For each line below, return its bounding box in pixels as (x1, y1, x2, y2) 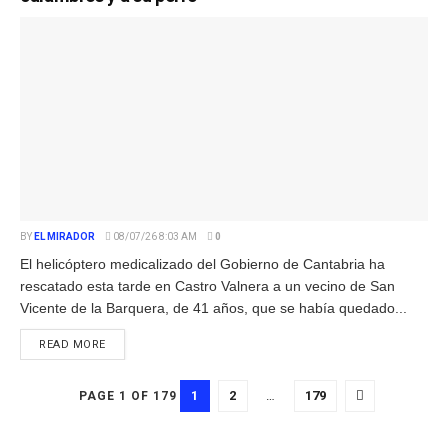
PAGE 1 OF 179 (78, 388, 177, 403)
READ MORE (39, 337, 106, 351)
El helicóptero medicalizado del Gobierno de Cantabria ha (20, 255, 385, 272)
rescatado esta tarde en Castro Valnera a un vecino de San (20, 277, 395, 294)
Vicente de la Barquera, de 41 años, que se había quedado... (20, 299, 407, 316)
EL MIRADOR (34, 230, 95, 242)
